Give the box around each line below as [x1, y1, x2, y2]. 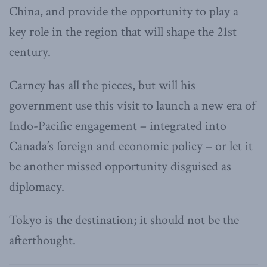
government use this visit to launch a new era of [9, 97, 255, 115]
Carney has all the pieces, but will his [9, 77, 195, 95]
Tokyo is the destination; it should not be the [9, 212, 239, 229]
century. [9, 44, 51, 61]
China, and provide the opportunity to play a [9, 3, 238, 21]
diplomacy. [9, 178, 64, 196]
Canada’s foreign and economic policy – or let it [9, 138, 253, 156]
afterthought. [9, 232, 76, 250]
